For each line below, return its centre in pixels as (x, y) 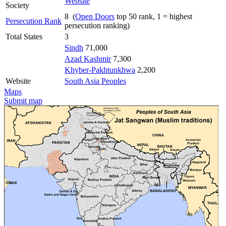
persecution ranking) (97, 25)
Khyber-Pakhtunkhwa (100, 70)
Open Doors (95, 16)
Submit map (23, 100)
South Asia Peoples (95, 81)
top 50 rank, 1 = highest (153, 16)
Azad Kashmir (88, 59)
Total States (24, 36)
